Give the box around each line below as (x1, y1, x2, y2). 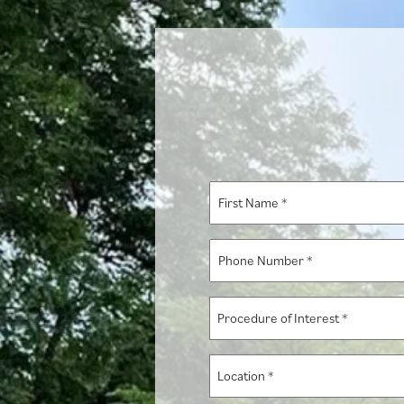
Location (208, 355, 264, 374)
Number (208, 263, 262, 282)
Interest (208, 344, 260, 363)
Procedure (208, 298, 276, 317)
